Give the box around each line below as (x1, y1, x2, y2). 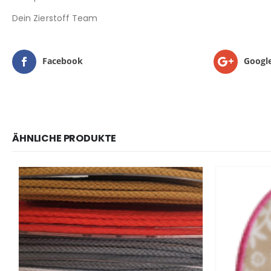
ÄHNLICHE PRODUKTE (12, 131, 117, 145)
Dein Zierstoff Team (12, 11, 98, 24)
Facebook (42, 54, 83, 67)
